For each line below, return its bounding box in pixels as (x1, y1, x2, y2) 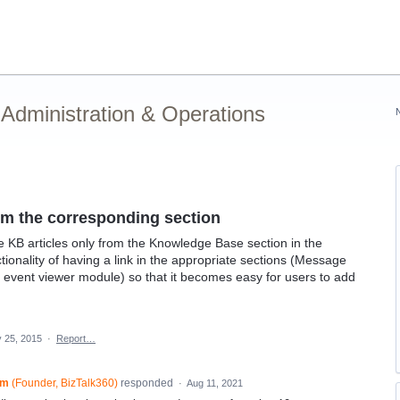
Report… (56, 333, 96, 344)
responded (117, 377, 176, 389)
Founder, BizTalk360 (14, 377, 114, 389)
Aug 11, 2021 (186, 378, 243, 388)
